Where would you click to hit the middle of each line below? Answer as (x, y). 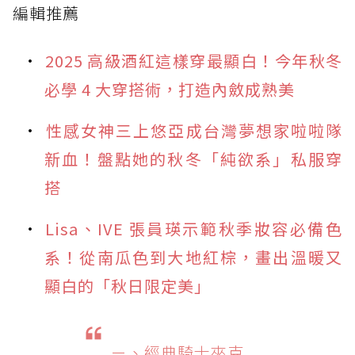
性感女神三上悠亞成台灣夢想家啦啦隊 (194, 131)
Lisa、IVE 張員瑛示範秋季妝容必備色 (194, 229)
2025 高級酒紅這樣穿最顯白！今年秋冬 (194, 61)
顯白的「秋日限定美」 (128, 286)
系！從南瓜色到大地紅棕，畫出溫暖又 (193, 258)
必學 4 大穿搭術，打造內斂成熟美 (170, 90)
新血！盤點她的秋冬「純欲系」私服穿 (193, 159)
